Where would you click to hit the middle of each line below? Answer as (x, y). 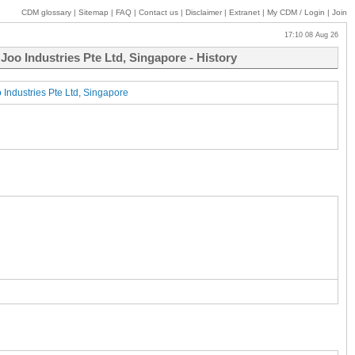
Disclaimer (204, 12)
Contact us (158, 12)
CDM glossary (46, 12)
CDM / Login (302, 12)
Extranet (244, 12)
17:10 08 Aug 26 (307, 35)
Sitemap (94, 12)
